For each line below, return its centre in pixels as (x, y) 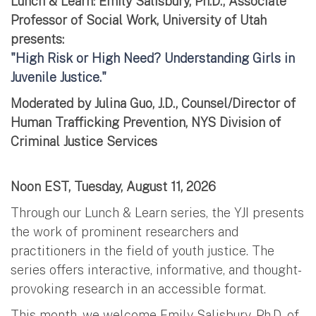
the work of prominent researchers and (124, 232)
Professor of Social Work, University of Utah (139, 20)
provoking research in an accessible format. (138, 289)
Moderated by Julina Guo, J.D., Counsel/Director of (153, 104)
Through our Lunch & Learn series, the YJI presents (157, 213)
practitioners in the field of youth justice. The (142, 251)
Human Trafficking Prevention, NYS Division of (146, 123)
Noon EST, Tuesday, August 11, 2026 (113, 187)
